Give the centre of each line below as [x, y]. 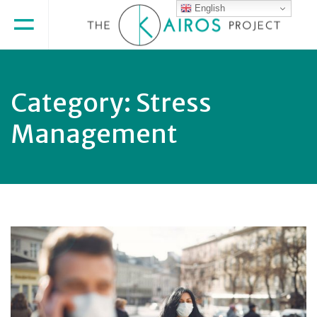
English [209, 8]
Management [94, 134]
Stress [174, 103]
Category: [73, 103]
